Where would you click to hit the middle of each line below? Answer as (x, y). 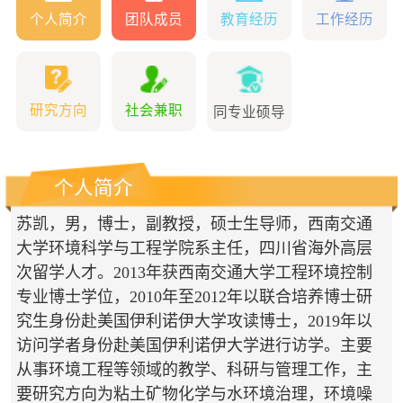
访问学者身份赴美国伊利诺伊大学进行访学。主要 (194, 346)
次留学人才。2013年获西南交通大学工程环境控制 (194, 273)
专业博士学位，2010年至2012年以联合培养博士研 (194, 297)
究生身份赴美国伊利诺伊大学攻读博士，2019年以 (194, 322)
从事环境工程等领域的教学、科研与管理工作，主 (194, 370)
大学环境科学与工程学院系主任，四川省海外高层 (194, 249)
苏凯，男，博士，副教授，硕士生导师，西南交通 (194, 224)
